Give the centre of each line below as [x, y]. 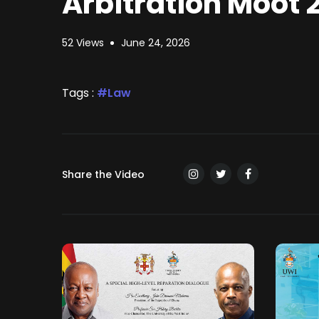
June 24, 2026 [156, 43]
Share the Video [103, 175]
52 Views [83, 43]
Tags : [79, 93]
